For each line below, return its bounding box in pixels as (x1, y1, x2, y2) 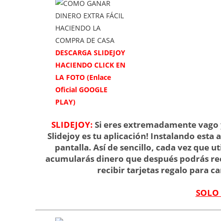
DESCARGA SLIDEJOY (55, 47, 125, 57)
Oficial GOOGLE (55, 84, 108, 94)
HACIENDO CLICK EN (55, 60, 125, 70)
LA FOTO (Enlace (55, 72, 111, 82)
